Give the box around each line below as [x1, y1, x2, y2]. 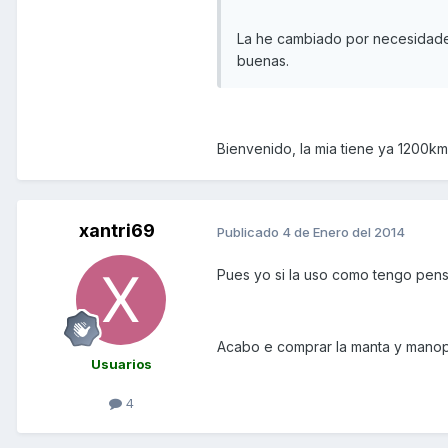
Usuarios [90, 356, 152, 373]
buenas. [237, 52, 289, 70]
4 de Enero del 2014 [282, 223, 405, 240]
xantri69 [79, 220, 155, 242]
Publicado [217, 223, 282, 240]
